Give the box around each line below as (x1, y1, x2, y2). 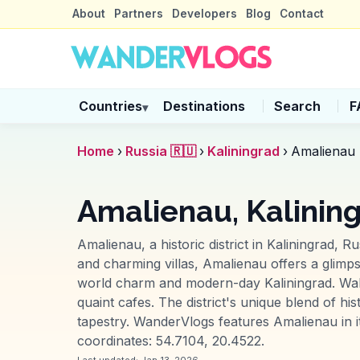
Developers (171, 7, 237, 20)
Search (273, 98, 321, 115)
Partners (113, 7, 163, 20)
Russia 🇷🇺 (125, 143, 196, 160)
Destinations (163, 98, 246, 115)
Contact (280, 7, 325, 20)
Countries (78, 98, 142, 115)
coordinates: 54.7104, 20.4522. (77, 332, 264, 349)
